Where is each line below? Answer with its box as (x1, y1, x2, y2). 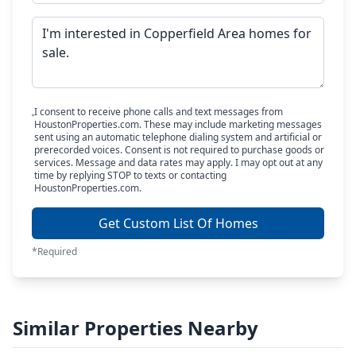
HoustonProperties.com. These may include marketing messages (33, 118, 322, 131)
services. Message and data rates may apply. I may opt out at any (33, 156, 323, 169)
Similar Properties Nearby (13, 315, 258, 341)
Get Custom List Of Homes (98, 215, 258, 232)
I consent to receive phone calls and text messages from (33, 105, 283, 118)
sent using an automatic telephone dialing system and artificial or (33, 130, 322, 144)
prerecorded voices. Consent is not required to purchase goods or (33, 143, 324, 157)
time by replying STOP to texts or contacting (33, 168, 226, 182)
